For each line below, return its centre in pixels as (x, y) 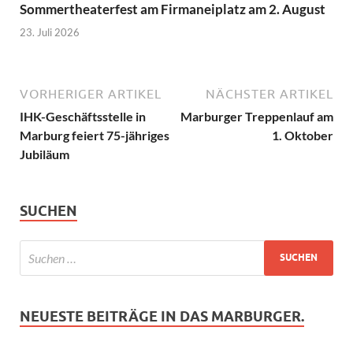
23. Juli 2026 (50, 32)
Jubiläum (45, 154)
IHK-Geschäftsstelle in (83, 116)
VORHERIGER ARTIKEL (91, 93)
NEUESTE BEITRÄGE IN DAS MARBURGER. (162, 316)
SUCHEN (48, 210)
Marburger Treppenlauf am (257, 116)
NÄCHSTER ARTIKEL (269, 93)
